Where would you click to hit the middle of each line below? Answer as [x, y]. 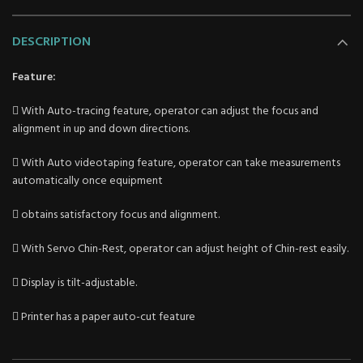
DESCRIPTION [51, 42]
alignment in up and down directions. [101, 129]
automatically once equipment [88, 181]
